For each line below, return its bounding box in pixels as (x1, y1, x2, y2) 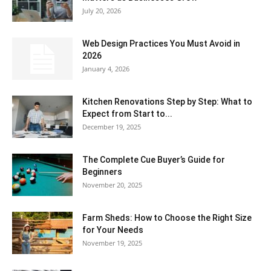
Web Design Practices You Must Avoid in (82, 39, 240, 49)
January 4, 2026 (82, 64, 129, 74)
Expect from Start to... (82, 109, 172, 119)
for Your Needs (82, 225, 143, 235)
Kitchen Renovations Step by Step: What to (82, 97, 252, 107)
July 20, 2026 (82, 6, 121, 16)
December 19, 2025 (82, 122, 141, 132)
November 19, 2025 (82, 238, 142, 248)
